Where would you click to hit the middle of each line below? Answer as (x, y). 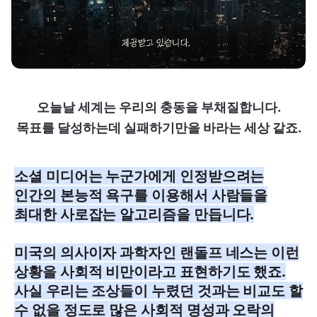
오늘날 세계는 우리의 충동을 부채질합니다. (158, 108)
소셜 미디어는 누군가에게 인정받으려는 (139, 176)
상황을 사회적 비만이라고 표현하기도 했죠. (150, 272)
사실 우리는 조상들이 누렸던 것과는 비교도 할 (158, 291)
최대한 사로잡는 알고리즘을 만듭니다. (134, 214)
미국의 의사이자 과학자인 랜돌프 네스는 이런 (157, 253)
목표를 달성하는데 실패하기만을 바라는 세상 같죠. (158, 128)
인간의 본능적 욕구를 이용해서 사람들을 (141, 195)
